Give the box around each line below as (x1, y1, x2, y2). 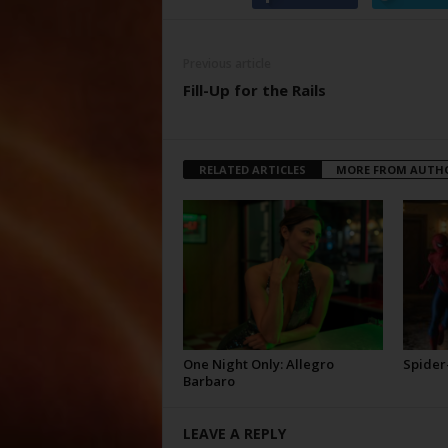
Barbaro (182, 372, 235, 390)
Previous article (182, 55, 271, 72)
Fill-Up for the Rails (182, 80, 326, 100)
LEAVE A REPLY (182, 424, 286, 443)
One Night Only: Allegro (182, 355, 334, 373)
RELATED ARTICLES (198, 162, 306, 177)
